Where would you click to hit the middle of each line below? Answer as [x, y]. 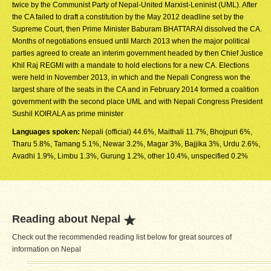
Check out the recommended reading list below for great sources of [122, 237]
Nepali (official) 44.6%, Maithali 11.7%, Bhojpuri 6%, [167, 132]
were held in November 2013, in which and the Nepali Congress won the [131, 77]
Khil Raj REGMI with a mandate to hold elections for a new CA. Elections [131, 65]
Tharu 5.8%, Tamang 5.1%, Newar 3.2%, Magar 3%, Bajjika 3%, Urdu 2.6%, [136, 144]
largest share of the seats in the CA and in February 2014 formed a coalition [135, 90]
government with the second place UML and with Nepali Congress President [137, 102]
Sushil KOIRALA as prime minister [68, 114]
